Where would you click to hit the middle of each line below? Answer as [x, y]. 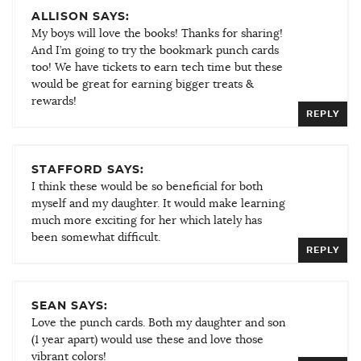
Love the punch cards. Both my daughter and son [159, 323]
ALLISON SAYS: [81, 17]
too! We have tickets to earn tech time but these [157, 67]
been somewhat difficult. [96, 237]
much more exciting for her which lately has [147, 220]
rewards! [54, 101]
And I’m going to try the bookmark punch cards [155, 50]
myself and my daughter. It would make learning [158, 203]
